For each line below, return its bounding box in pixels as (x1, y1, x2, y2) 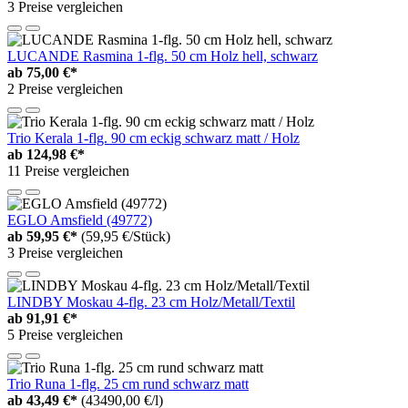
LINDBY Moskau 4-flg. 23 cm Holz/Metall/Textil (7, 294, 295, 311)
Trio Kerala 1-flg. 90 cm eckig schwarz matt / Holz (7, 130, 300, 147)
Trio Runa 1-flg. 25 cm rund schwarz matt (7, 376, 249, 393)
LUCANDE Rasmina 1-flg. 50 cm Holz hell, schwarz (7, 48, 318, 65)
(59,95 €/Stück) (81, 229, 170, 245)
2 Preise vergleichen (7, 81, 123, 97)
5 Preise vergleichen (7, 327, 123, 343)
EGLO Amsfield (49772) (7, 212, 152, 229)
